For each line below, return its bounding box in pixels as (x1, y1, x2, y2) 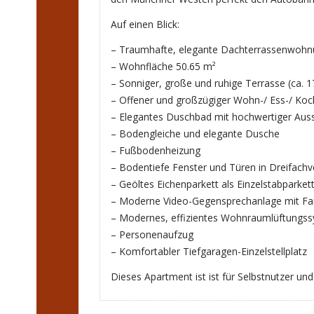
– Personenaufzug (111, 228, 193, 242)
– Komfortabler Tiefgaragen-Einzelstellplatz (111, 245, 307, 259)
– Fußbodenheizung (111, 144, 200, 158)
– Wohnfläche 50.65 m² (111, 60, 216, 74)
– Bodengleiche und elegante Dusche (111, 127, 280, 141)
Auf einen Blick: (111, 18, 179, 32)
